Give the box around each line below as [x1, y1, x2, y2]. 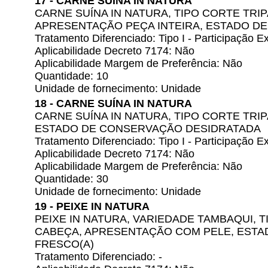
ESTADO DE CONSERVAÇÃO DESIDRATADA [35, 123, 261, 135]
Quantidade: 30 [35, 173, 108, 185]
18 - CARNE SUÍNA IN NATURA [35, 98, 192, 109]
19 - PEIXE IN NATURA [35, 200, 150, 212]
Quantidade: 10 [35, 70, 108, 82]
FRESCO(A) [35, 238, 94, 250]
